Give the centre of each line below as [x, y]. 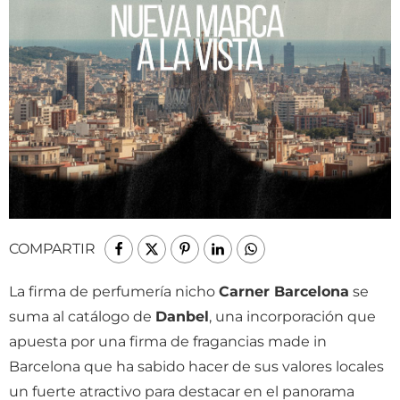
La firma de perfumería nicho [114, 292]
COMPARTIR [52, 249]
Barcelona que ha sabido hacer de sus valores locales [196, 367]
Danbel [182, 317]
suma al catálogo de [82, 317]
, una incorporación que [292, 317]
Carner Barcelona [284, 292]
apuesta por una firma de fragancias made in [168, 342]
